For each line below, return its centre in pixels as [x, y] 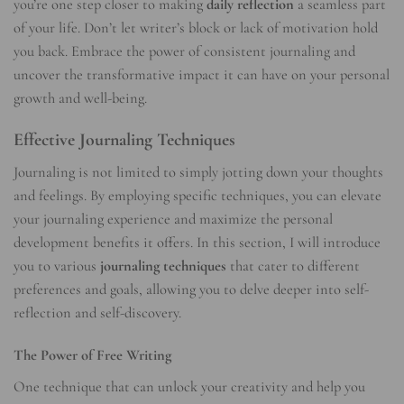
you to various [57, 266]
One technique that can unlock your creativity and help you [189, 386]
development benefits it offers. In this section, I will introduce [197, 243]
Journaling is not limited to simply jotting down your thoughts [198, 173]
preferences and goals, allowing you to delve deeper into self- [191, 290]
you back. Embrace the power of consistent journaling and [184, 51]
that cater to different [293, 266]
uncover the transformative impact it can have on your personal [202, 74]
